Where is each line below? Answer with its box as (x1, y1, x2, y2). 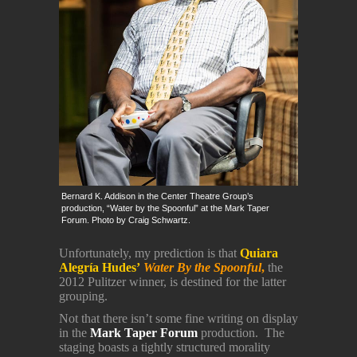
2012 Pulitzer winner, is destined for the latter (59, 275, 286, 289)
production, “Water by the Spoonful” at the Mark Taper (61, 203, 269, 214)
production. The (198, 326, 284, 340)
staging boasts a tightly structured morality (59, 340, 270, 355)
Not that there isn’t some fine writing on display (59, 312, 298, 326)
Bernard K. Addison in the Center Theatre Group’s (61, 191, 253, 202)
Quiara (240, 246, 278, 261)
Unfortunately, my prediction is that (59, 246, 240, 261)
